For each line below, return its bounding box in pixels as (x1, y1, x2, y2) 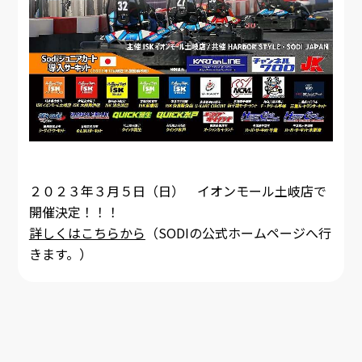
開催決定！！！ (28, 202, 120, 222)
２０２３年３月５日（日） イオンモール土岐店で (28, 181, 326, 201)
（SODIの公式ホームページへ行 (145, 223, 331, 243)
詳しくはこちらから (28, 223, 145, 243)
